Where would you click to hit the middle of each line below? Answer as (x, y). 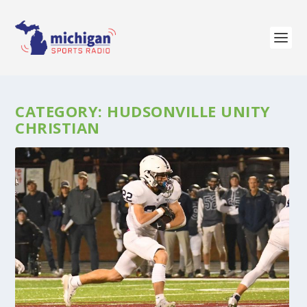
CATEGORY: (61, 111)
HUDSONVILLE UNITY (189, 111)
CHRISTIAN (58, 127)
